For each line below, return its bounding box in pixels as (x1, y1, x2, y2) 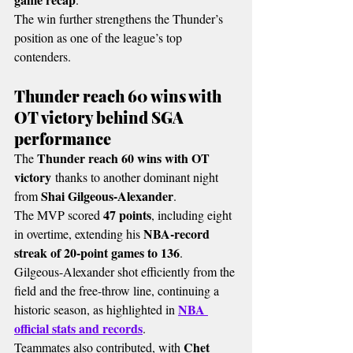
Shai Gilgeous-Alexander (41, 187, 173, 206)
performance (14, 128, 111, 150)
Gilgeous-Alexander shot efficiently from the (14, 263, 238, 281)
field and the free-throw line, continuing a (14, 282, 222, 299)
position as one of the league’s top (14, 29, 185, 46)
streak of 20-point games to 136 (14, 243, 180, 262)
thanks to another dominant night (51, 169, 221, 186)
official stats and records (14, 319, 143, 338)
